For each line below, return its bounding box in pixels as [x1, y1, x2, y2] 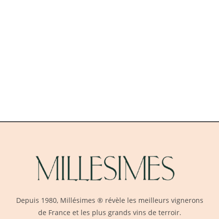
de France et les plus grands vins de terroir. [38, 208, 181, 218]
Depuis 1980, [16, 196, 60, 205]
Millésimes [60, 196, 95, 205]
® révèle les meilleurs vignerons [95, 196, 203, 205]
